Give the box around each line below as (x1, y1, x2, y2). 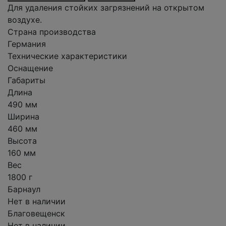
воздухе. (8, 15, 42, 25)
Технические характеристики (8, 51, 127, 61)
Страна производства (8, 27, 96, 37)
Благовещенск (8, 208, 65, 218)
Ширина (8, 111, 39, 122)
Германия (8, 39, 46, 49)
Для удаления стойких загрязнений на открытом (8, 3, 204, 13)
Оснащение (8, 63, 53, 73)
